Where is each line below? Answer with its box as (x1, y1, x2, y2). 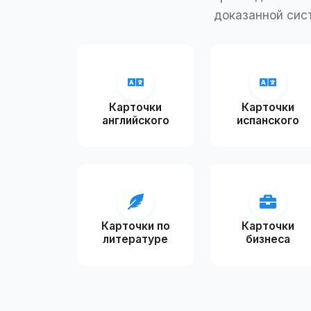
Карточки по (101, 219, 170, 233)
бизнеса (245, 233, 290, 246)
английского (101, 113, 169, 127)
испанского (236, 113, 299, 127)
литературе (103, 233, 169, 246)
